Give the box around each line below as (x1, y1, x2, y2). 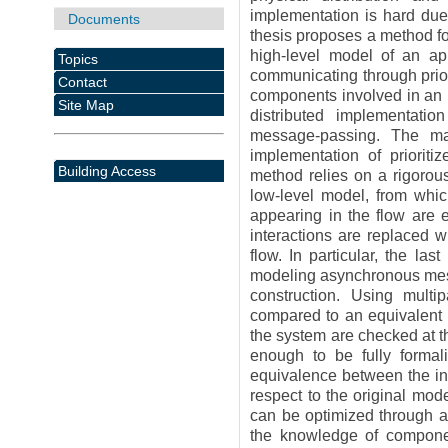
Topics (57, 50, 98, 67)
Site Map (57, 96, 114, 113)
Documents (67, 10, 140, 27)
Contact (57, 73, 107, 90)
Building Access (57, 162, 156, 179)
